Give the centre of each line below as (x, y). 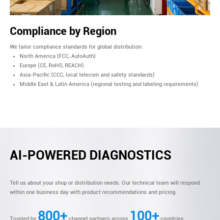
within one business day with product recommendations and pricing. (93, 192)
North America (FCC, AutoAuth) (58, 56)
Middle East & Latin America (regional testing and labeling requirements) (109, 84)
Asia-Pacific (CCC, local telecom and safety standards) (87, 75)
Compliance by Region (63, 31)
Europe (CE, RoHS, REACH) (52, 65)
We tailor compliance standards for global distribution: (76, 47)
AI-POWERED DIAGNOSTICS (91, 155)
